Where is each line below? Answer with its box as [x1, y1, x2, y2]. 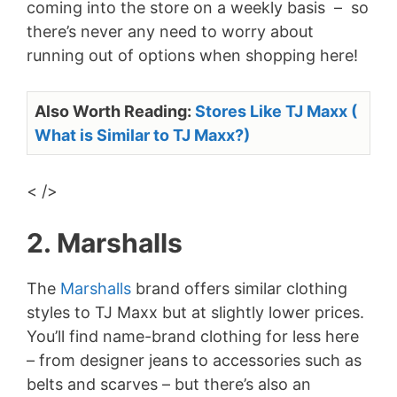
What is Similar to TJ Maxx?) [35, 126, 250, 144]
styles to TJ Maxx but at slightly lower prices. [27, 303, 364, 322]
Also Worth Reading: [35, 102, 195, 121]
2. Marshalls [27, 227, 183, 259]
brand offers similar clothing [131, 279, 347, 298]
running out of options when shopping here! [27, 46, 358, 65]
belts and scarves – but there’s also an [27, 375, 311, 393]
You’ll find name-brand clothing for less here [27, 327, 359, 346]
